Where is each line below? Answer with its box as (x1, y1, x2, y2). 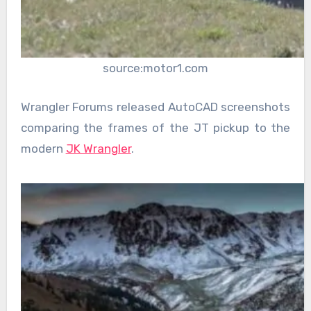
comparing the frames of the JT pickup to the (20, 120, 291, 135)
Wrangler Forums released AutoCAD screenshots (20, 99, 291, 114)
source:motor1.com (103, 61, 208, 76)
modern (20, 141, 66, 155)
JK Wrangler (65, 141, 131, 155)
